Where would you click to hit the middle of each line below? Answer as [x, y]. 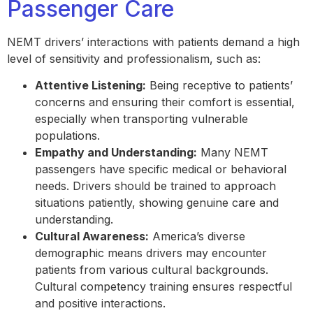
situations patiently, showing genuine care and [157, 203]
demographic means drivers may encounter [151, 253]
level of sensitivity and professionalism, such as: [136, 58]
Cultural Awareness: [92, 236]
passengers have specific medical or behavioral [161, 169]
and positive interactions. [102, 304]
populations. [69, 136]
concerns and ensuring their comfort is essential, [165, 102]
